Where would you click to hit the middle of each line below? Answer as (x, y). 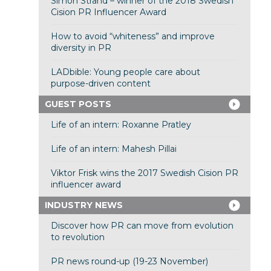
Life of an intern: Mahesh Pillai (113, 149)
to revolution (77, 237)
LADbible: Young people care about (125, 72)
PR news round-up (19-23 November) (129, 262)
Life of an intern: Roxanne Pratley (121, 125)
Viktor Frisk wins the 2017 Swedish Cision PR (144, 173)
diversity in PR (81, 48)
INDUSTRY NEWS (83, 205)
